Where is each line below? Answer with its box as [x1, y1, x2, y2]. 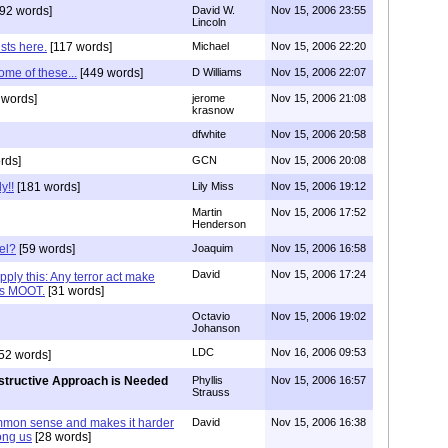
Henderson [192, 217, 246, 230]
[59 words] [16, 241, 75, 256]
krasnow [192, 103, 234, 116]
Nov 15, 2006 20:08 [271, 153, 366, 166]
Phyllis [192, 373, 223, 386]
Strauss [192, 385, 230, 398]
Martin [192, 205, 222, 218]
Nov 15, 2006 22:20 [271, 39, 366, 52]
